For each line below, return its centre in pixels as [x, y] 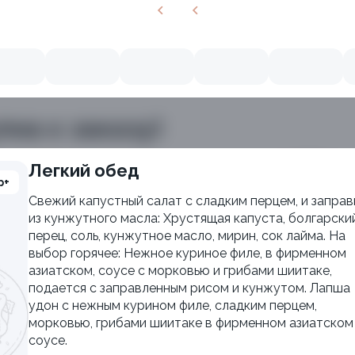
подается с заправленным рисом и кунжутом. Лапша [189, 288]
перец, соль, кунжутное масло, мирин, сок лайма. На [187, 236]
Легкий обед [91, 170]
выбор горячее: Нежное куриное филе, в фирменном [187, 253]
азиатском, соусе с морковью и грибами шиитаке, [180, 271]
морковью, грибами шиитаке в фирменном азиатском [191, 323]
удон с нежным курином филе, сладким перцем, [173, 305]
